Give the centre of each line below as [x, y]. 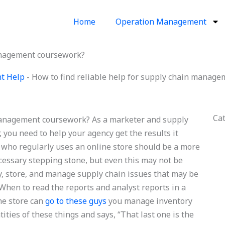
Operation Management [161, 22]
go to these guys [76, 201]
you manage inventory [150, 201]
